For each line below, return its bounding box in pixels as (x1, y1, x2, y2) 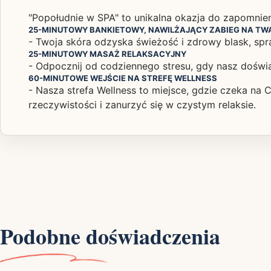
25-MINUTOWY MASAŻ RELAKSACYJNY (28, 49, 186, 59)
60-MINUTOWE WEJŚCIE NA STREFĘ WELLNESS (28, 73, 217, 83)
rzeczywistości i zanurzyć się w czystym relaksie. (28, 99, 256, 111)
